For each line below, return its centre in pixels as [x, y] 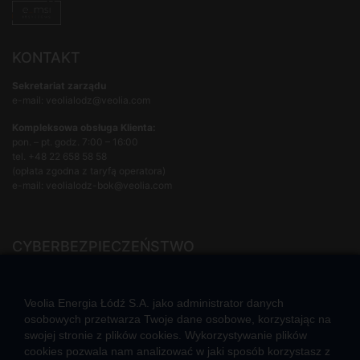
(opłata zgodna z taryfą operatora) [89, 170]
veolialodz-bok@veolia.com [109, 185]
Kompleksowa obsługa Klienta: [84, 127]
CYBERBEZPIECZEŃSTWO [103, 246]
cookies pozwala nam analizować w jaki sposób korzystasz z [177, 351]
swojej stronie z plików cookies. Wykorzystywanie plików [166, 335]
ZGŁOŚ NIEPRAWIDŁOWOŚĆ [77, 295]
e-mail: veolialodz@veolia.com [81, 100]
